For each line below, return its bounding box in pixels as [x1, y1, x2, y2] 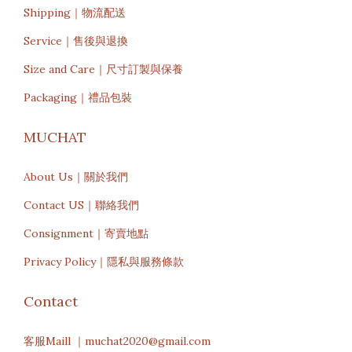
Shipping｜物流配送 [24, 5, 126, 20]
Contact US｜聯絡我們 [24, 198, 139, 212]
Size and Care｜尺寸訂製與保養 [24, 62, 183, 76]
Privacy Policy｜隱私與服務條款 [24, 255, 184, 269]
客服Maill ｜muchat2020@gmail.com [24, 334, 211, 348]
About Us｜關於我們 [24, 170, 128, 184]
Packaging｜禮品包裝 [24, 90, 132, 104]
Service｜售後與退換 [24, 34, 128, 48]
